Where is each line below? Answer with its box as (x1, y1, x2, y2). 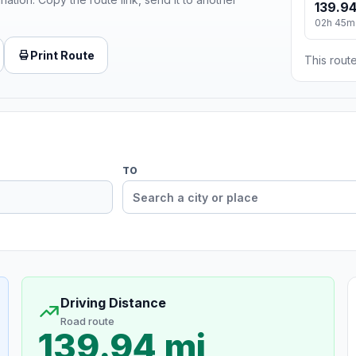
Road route (60, 315, 114, 328)
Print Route (30, 48, 95, 62)
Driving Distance (60, 295, 166, 311)
